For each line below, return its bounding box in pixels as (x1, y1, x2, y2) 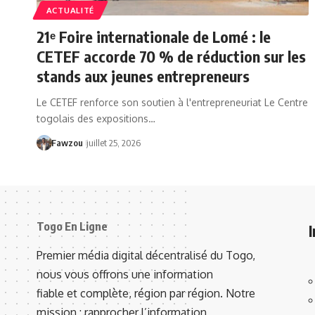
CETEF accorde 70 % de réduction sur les (37, 46, 306, 66)
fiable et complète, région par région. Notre (37, 285, 255, 300)
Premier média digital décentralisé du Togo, (37, 247, 255, 262)
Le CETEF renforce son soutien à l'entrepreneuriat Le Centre (37, 96, 308, 108)
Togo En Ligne (37, 219, 108, 233)
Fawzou (51, 136, 83, 148)
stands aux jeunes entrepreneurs (37, 65, 250, 86)
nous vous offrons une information (37, 266, 213, 281)
